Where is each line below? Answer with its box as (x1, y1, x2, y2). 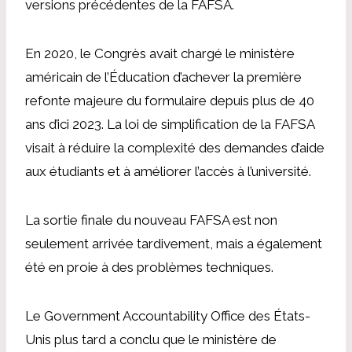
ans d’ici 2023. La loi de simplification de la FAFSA (25, 115, 314, 132)
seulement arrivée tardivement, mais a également (25, 235, 322, 251)
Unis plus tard (25, 331, 109, 347)
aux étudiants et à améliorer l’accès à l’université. (25, 163, 311, 179)
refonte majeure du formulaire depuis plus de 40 (25, 92, 314, 108)
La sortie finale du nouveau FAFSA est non (25, 211, 277, 228)
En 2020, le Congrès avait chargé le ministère (25, 45, 295, 61)
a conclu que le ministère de (109, 331, 277, 347)
